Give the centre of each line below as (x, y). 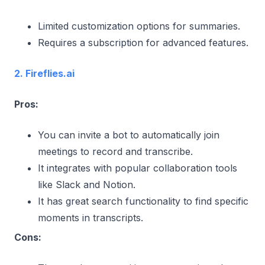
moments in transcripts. (91, 217)
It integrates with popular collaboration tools (138, 168)
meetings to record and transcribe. (115, 151)
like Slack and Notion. (87, 184)
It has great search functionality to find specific (143, 201)
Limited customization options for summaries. (139, 26)
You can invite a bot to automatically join (129, 135)
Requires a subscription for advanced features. (143, 42)
